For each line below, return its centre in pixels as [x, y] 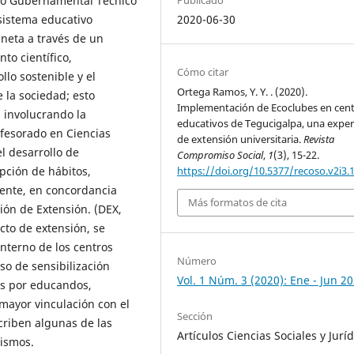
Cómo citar [203, 72]
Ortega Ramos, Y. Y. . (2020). [243, 91]
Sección [195, 316]
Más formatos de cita [238, 203]
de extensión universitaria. [241, 139]
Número [197, 260]
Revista [319, 139]
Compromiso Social [220, 154]
